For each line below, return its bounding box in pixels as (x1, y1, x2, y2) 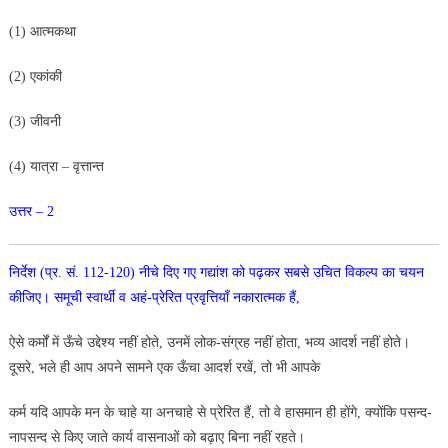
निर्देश (8, 264, 40, 280)
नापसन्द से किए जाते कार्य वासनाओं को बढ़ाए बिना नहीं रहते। (8, 429, 305, 445)
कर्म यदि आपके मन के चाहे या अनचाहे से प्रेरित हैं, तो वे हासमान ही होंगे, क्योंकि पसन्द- (8, 404, 432, 420)
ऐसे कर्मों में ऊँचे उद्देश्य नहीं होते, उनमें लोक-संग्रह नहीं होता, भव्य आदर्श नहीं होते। (8, 334, 410, 350)
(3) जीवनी (8, 113, 65, 129)
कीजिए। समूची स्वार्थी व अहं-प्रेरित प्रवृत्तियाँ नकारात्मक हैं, (8, 289, 300, 305)
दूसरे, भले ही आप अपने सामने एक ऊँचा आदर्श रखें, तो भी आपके (8, 359, 320, 375)
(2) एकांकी (8, 68, 62, 84)
